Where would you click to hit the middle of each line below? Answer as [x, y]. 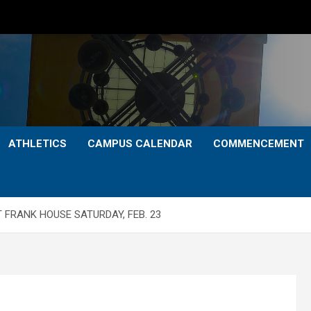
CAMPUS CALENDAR [140, 144]
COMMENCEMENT [259, 144]
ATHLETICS [37, 144]
